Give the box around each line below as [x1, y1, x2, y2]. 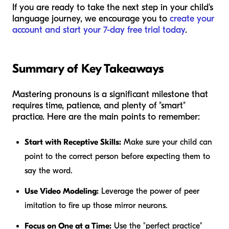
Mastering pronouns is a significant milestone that [12, 88, 208, 100]
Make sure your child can [121, 137, 212, 147]
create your [170, 13, 214, 24]
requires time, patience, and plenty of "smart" [12, 100, 186, 111]
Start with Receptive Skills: [25, 137, 121, 147]
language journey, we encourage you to [12, 13, 170, 24]
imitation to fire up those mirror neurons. [25, 200, 168, 210]
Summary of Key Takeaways [12, 61, 164, 76]
